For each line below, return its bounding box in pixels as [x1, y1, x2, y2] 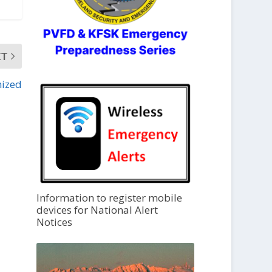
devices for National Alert [36, 203, 158, 217]
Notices [36, 215, 73, 229]
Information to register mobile [36, 191, 183, 205]
